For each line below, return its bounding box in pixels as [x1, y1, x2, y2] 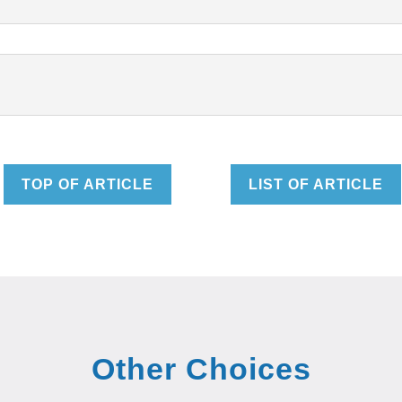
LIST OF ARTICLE [249, 176, 383, 192]
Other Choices [91, 351, 311, 386]
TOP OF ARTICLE [22, 176, 153, 192]
